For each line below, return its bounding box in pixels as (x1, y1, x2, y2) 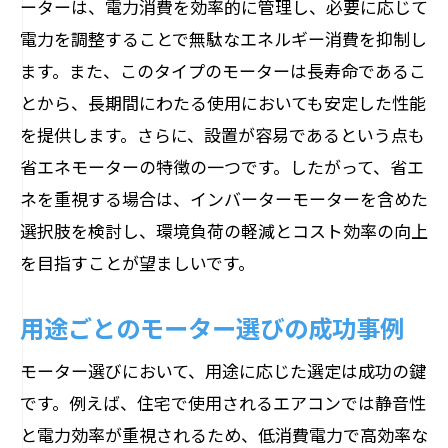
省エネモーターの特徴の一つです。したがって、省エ (20, 154, 424, 179)
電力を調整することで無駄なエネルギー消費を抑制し (20, 26, 427, 51)
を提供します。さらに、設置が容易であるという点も (20, 122, 425, 147)
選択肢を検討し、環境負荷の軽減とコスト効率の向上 (20, 218, 428, 243)
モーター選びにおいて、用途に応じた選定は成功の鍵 (20, 358, 426, 383)
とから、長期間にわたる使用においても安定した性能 (20, 90, 426, 115)
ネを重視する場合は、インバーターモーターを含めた (20, 186, 428, 211)
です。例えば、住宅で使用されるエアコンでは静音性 (20, 390, 426, 415)
